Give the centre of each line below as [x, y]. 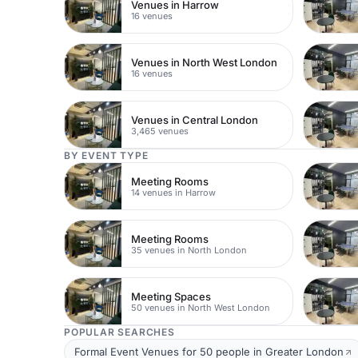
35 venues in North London [189, 250]
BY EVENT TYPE [106, 155]
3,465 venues [160, 131]
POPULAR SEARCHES [119, 332]
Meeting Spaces [171, 296]
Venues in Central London [195, 119]
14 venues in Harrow [174, 192]
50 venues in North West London [201, 307]
